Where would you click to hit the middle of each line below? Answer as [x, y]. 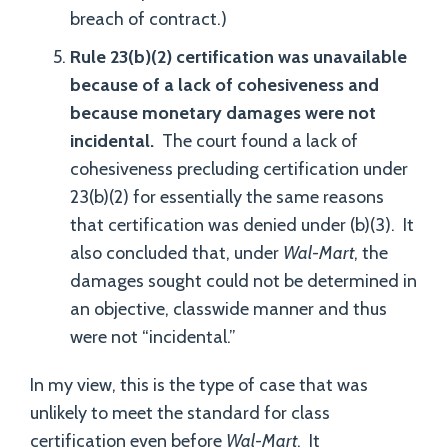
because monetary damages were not [223, 113]
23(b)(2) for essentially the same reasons [227, 197]
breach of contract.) [148, 19]
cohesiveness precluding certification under [239, 169]
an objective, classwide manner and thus [228, 309]
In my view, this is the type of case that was [199, 385]
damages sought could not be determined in [243, 281]
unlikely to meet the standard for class [180, 413]
